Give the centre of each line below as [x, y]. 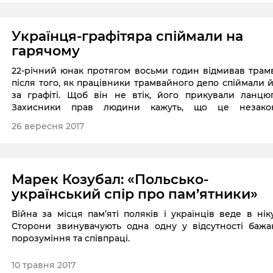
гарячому [46, 51]
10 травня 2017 [44, 265]
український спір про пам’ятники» [135, 194]
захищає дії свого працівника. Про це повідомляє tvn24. [140, 132]
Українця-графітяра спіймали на [128, 37]
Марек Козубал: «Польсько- [110, 180]
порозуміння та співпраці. [71, 239]
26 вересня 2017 [48, 126]
